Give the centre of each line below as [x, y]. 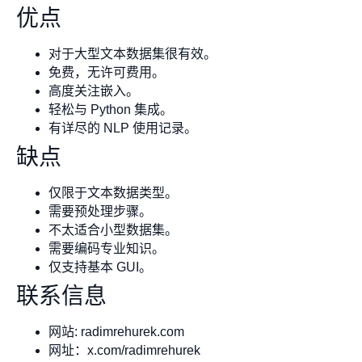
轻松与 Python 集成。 [111, 110]
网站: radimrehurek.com [116, 332]
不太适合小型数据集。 [113, 230]
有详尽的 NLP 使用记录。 [123, 128]
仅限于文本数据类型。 [113, 193]
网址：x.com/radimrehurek [124, 351]
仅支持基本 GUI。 [100, 267]
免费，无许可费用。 [107, 73]
